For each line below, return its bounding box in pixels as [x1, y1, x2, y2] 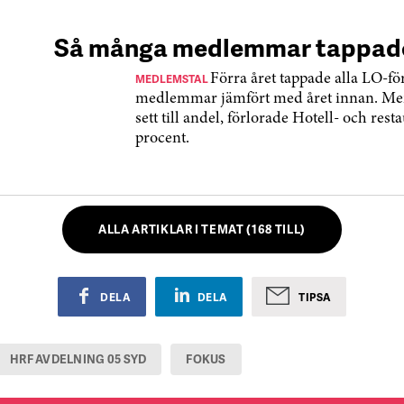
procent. [135, 131, 189, 147]
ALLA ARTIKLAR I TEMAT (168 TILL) [98, 221, 306, 237]
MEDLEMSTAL [135, 71, 210, 87]
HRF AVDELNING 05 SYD [10, 351, 147, 367]
